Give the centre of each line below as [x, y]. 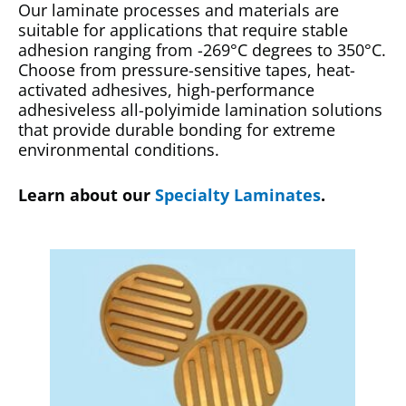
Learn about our [87, 195]
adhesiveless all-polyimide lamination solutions [200, 109]
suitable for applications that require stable [183, 29]
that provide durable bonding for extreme [177, 129]
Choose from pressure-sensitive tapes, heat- [187, 69]
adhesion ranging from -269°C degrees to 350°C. [202, 49]
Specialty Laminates [238, 195]
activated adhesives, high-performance [166, 89]
